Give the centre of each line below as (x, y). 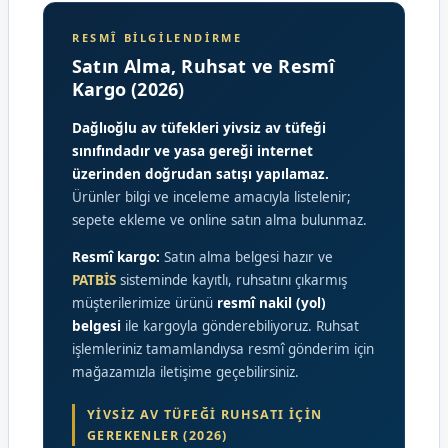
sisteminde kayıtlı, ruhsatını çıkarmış (231, 280)
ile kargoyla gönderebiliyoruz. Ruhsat (240, 326)
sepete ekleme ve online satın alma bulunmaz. (219, 220)
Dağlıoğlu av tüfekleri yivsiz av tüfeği (199, 128)
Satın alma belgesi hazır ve (246, 257)
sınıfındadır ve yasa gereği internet (192, 151)
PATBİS (94, 280)
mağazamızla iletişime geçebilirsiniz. (185, 372)
